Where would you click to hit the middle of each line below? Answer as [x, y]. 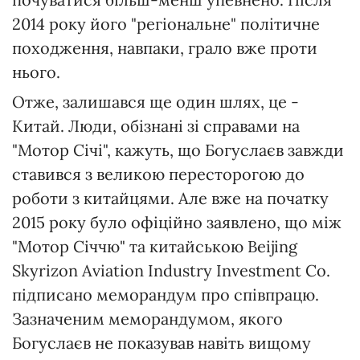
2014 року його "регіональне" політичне [166, 24]
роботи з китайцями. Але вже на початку [170, 198]
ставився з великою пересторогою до [158, 174]
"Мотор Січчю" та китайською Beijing [155, 247]
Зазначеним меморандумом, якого [147, 319]
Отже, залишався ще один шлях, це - [155, 102]
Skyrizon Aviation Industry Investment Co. [171, 271]
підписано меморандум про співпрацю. [166, 295]
